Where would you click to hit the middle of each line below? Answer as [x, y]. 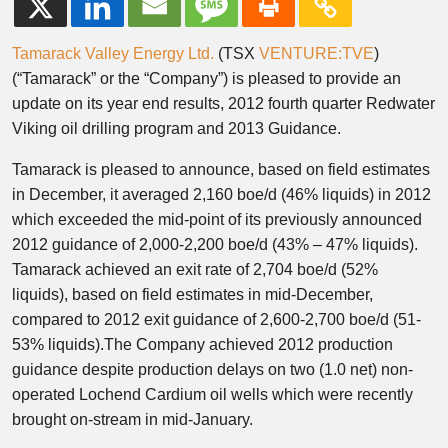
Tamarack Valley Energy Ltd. [113, 53]
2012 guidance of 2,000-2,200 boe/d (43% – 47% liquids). [215, 244]
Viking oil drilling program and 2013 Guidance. [176, 128]
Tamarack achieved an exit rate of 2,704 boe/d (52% [195, 269]
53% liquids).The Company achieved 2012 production [202, 344]
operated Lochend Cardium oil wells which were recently [212, 394]
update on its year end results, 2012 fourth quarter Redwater [223, 103]
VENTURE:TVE [316, 53]
